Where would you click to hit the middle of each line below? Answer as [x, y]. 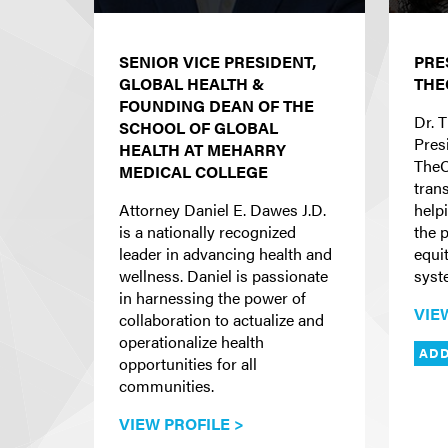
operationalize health [191, 341]
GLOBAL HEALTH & [192, 83]
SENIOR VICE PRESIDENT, [217, 61]
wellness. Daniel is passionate [223, 275]
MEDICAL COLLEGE [193, 171]
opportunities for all [188, 363]
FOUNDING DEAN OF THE [216, 105]
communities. [166, 385]
